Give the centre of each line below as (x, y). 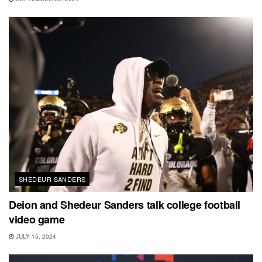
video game (37, 219)
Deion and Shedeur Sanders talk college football (125, 204)
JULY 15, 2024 (35, 236)
